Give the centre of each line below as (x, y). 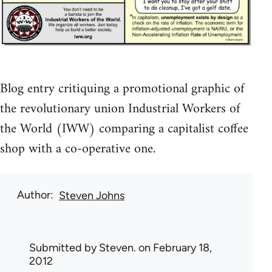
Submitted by (64, 247)
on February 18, (174, 247)
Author (34, 195)
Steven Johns (92, 195)
